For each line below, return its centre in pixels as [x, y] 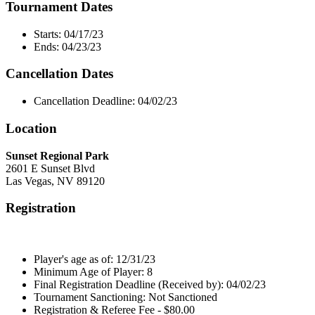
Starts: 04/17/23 [69, 34]
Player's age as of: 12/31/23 [95, 259]
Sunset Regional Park [57, 155]
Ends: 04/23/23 [67, 46]
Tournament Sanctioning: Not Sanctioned [126, 297]
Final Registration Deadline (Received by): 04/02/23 [150, 284]
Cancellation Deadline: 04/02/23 [105, 101]
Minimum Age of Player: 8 [93, 272]
